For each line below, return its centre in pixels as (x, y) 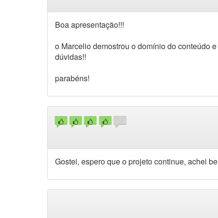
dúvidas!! (71, 56)
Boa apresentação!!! (90, 24)
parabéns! (72, 78)
